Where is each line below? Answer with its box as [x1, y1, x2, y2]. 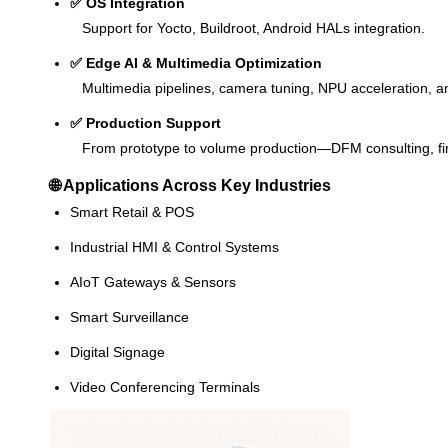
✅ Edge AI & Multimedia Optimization [70, 54, 322, 71]
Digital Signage [70, 343, 165, 360]
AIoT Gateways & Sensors [70, 273, 236, 290]
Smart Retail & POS [70, 203, 194, 220]
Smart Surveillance [70, 308, 189, 325]
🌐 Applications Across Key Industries [50, 175, 331, 194]
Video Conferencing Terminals [70, 378, 260, 395]
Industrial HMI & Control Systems [70, 238, 279, 255]
